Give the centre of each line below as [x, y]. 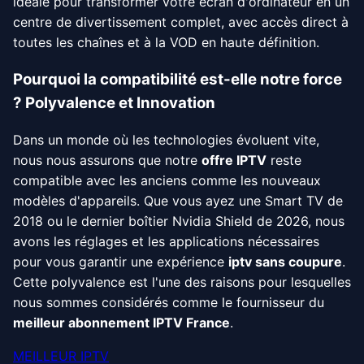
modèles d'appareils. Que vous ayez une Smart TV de [178, 200]
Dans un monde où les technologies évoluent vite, [166, 139]
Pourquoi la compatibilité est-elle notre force [178, 80]
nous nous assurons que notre [107, 160]
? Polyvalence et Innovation [114, 103]
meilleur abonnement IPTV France [121, 322]
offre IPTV [234, 160]
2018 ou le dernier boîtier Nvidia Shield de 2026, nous [179, 221]
